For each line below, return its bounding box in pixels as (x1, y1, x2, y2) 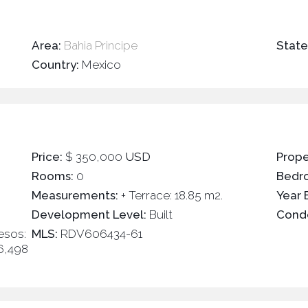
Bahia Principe (63, 38, 137, 52)
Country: (31, 58, 79, 71)
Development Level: (31, 208, 146, 221)
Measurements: (31, 188, 118, 202)
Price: (31, 150, 63, 164)
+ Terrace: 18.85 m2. (118, 188, 223, 202)
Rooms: (31, 169, 74, 183)
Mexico (78, 58, 121, 71)
